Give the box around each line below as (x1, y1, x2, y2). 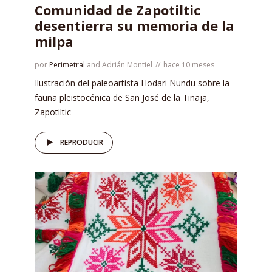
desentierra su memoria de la (35, 16, 234, 35)
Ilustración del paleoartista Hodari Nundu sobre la (35, 76, 229, 89)
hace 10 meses (163, 59, 214, 70)
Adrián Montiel (102, 59, 152, 70)
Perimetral (49, 59, 85, 70)
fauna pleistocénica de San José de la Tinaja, (35, 91, 209, 103)
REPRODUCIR (60, 137, 103, 148)
